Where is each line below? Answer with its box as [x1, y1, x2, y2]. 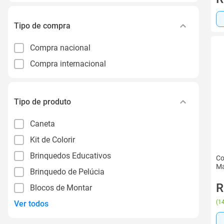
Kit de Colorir [30, 134, 75, 144]
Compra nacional [30, 42, 90, 52]
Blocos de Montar [30, 182, 92, 192]
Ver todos [14, 199, 48, 208]
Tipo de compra [14, 20, 70, 30]
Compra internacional [30, 58, 106, 68]
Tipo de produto [14, 96, 71, 106]
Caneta [30, 118, 55, 128]
